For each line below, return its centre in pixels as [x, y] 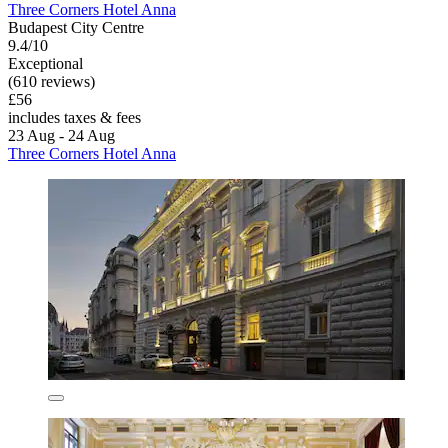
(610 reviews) [51, 81]
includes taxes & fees [74, 117]
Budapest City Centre [76, 27]
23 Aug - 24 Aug [61, 135]
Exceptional [45, 63]
